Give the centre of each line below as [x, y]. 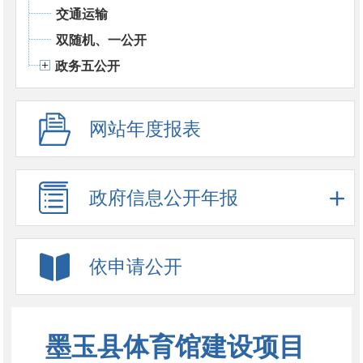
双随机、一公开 [101, 40]
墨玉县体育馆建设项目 [175, 346]
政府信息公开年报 [163, 198]
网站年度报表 [145, 129]
